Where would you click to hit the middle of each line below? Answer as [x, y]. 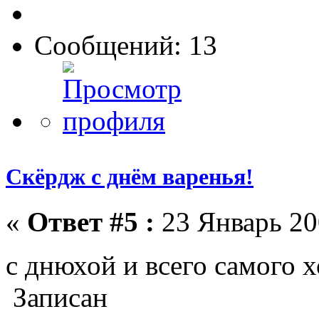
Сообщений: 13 [126, 46]
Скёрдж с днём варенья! [130, 177]
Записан [57, 298]
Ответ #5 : [91, 222]
